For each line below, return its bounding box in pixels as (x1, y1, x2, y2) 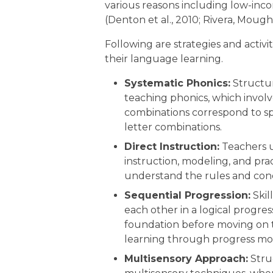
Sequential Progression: (124, 190, 250, 201)
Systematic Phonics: (124, 77, 230, 89)
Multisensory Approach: (124, 253, 248, 264)
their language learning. (105, 53, 223, 65)
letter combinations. (124, 121, 222, 133)
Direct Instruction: (124, 141, 219, 152)
